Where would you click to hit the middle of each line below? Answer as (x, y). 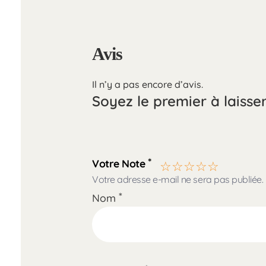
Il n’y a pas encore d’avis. (148, 85)
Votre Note (120, 164)
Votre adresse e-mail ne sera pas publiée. (178, 180)
